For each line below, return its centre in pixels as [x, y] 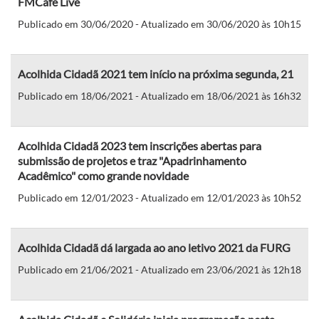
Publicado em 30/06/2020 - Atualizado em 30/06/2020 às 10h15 [159, 23]
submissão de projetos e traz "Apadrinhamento [132, 160]
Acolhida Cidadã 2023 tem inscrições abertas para [140, 145]
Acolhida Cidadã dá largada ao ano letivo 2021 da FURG [154, 247]
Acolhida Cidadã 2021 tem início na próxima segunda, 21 [156, 73]
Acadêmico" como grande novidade [103, 175]
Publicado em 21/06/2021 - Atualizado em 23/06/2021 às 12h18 [159, 269]
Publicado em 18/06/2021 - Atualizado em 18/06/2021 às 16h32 [159, 95]
